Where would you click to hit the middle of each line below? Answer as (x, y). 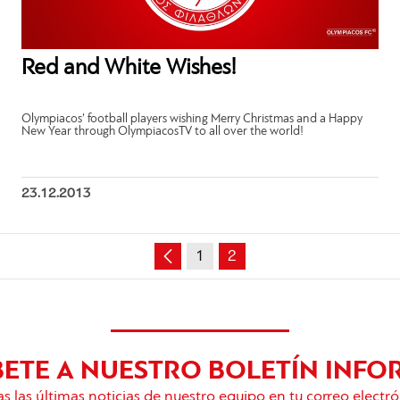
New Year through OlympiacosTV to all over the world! (163, 132)
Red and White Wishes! (129, 68)
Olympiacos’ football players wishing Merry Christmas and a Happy (192, 119)
